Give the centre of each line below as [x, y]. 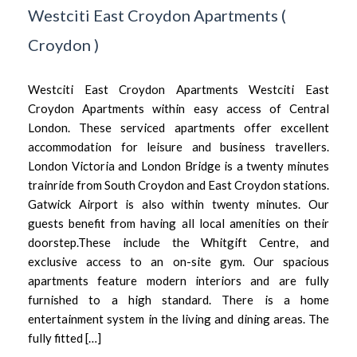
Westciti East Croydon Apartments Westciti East [178, 89]
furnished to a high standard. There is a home [178, 299]
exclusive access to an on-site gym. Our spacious [178, 261]
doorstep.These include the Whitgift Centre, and [178, 242]
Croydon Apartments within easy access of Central [178, 108]
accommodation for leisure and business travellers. [178, 146]
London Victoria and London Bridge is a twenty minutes [178, 165]
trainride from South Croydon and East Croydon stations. [178, 184]
